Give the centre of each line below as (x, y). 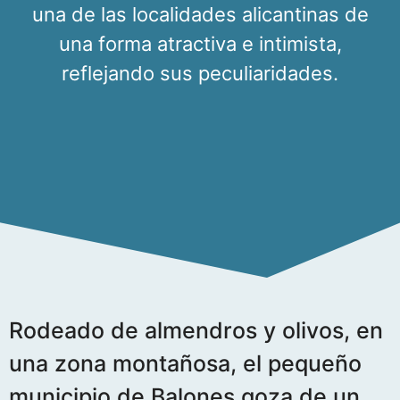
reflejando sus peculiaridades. (200, 73)
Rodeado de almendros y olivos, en (196, 330)
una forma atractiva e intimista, (200, 44)
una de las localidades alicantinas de (200, 14)
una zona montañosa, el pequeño (185, 363)
